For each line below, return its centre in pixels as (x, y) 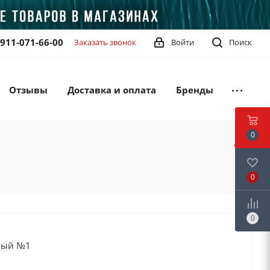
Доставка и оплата (112, 90)
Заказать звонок (105, 42)
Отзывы (28, 90)
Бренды (195, 90)
